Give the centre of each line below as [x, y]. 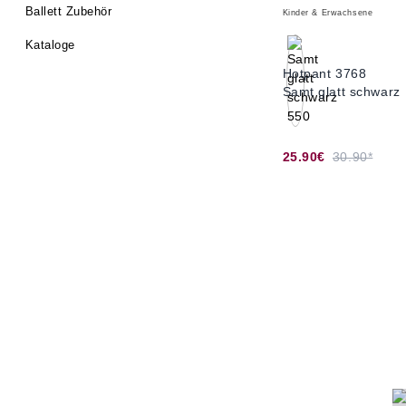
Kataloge [50, 45]
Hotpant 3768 [324, 73]
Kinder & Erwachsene [328, 13]
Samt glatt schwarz [341, 92]
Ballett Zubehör [69, 11]
